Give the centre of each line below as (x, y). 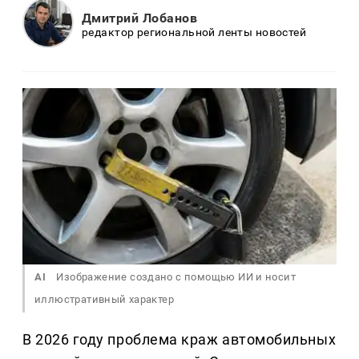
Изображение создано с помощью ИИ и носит (175, 277)
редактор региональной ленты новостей (194, 32)
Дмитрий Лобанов (140, 18)
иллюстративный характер (104, 300)
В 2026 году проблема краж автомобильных (179, 340)
